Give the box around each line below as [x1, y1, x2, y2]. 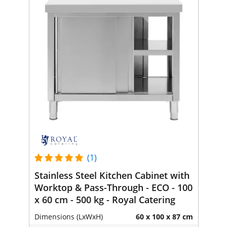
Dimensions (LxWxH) [34, 211, 103, 221]
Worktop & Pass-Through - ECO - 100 [34, 181, 193, 194]
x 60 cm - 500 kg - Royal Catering [34, 193, 175, 206]
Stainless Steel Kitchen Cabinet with [34, 169, 190, 181]
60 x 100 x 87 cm [135, 211, 193, 221]
